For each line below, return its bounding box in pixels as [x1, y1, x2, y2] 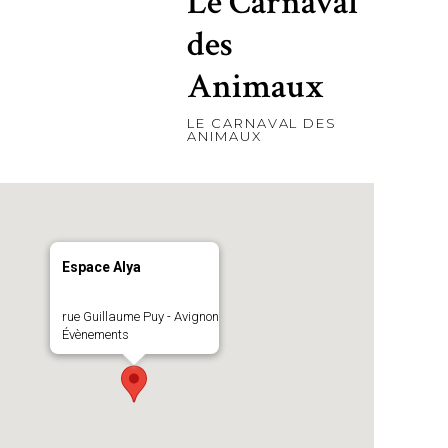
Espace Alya [61, 259, 141, 275]
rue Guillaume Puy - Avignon [61, 309, 219, 324]
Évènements [61, 327, 129, 342]
